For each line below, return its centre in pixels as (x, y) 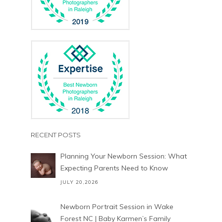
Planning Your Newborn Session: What (123, 156)
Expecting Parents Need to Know (114, 168)
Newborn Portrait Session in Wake (117, 207)
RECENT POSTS (55, 135)
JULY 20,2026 (79, 182)
